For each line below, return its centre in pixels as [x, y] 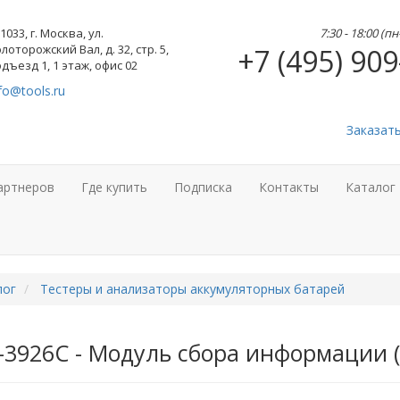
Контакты [289, 187]
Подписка [203, 187]
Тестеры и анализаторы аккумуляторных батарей [192, 289]
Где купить [114, 187]
